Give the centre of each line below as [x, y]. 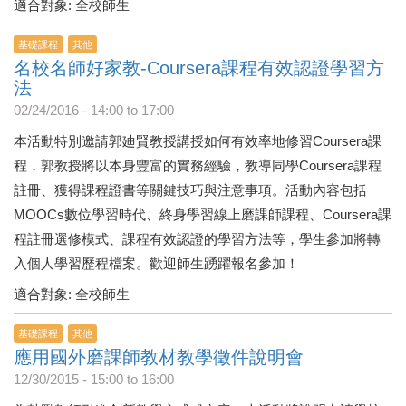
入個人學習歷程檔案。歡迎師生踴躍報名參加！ [156, 263]
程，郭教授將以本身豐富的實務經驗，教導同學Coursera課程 [198, 165]
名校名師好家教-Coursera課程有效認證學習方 [199, 68]
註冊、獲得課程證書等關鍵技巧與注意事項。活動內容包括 [190, 190]
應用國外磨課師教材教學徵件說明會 [159, 357]
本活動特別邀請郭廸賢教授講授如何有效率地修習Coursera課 [198, 141]
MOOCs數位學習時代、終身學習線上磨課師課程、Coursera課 [203, 214]
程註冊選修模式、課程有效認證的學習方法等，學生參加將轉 [197, 239]
